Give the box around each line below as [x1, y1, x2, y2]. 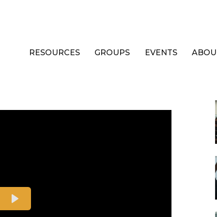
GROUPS [94, 47, 130, 57]
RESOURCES [29, 47, 80, 57]
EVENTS [144, 47, 177, 57]
